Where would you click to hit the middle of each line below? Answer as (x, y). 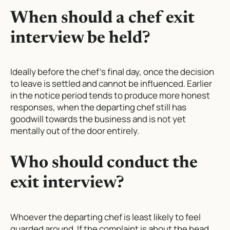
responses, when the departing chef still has (98, 107)
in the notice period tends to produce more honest (110, 95)
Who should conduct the (104, 164)
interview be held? (80, 39)
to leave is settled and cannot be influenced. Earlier (111, 84)
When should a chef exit (102, 18)
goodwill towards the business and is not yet (98, 119)
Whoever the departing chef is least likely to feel (106, 217)
